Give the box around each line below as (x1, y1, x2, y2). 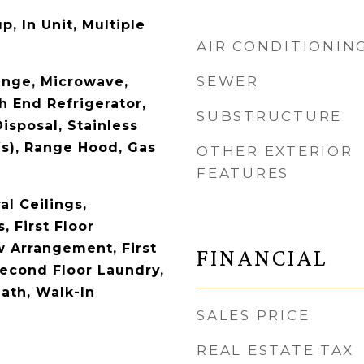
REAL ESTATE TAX (197, 342, 354, 358)
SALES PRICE (197, 307, 310, 323)
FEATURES (197, 165, 289, 181)
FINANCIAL (197, 245, 327, 271)
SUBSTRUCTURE (197, 108, 342, 124)
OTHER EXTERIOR (197, 143, 353, 159)
